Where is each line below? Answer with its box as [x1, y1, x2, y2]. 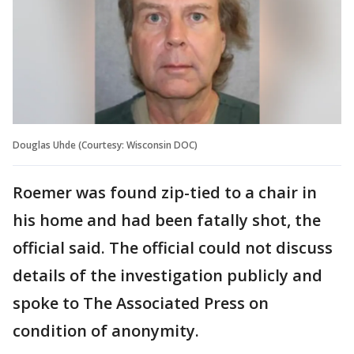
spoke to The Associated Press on [13, 292, 269, 314]
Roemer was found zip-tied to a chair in [13, 181, 317, 203]
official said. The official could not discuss [13, 236, 333, 258]
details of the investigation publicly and [13, 264, 322, 286]
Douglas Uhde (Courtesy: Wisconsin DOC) [13, 137, 198, 152]
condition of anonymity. [13, 319, 199, 341]
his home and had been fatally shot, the [13, 209, 321, 231]
